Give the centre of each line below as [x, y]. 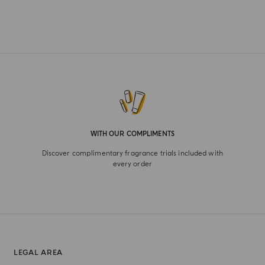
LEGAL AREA [38, 253]
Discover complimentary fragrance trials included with [132, 153]
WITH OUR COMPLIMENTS [132, 134]
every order [132, 164]
